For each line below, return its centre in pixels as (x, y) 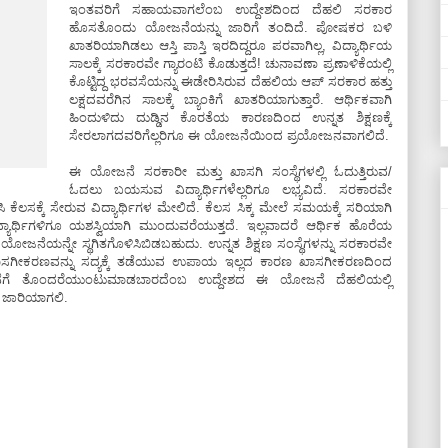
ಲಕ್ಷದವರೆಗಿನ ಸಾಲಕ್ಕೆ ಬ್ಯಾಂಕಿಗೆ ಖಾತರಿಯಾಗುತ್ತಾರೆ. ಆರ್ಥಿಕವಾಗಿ (230, 99)
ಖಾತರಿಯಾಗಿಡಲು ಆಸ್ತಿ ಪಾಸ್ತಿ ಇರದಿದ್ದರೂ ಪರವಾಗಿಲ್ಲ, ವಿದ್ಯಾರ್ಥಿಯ (230, 45)
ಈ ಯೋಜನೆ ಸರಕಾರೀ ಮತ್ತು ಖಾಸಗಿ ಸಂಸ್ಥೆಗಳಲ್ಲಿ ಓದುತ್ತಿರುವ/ (230, 171)
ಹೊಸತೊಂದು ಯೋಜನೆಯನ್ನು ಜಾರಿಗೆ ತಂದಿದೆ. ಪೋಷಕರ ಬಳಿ (230, 27)
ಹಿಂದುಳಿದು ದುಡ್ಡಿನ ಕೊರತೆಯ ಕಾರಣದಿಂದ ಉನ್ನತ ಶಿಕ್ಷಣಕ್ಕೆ (230, 117)
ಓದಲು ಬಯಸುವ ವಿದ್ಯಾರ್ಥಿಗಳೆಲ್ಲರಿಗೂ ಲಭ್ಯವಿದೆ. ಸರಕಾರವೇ (230, 189)
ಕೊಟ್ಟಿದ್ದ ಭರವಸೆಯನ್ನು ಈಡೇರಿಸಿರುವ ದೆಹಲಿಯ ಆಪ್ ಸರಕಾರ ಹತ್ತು (230, 81)
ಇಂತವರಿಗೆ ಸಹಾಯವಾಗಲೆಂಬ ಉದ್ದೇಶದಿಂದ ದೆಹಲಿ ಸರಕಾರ (230, 9)
